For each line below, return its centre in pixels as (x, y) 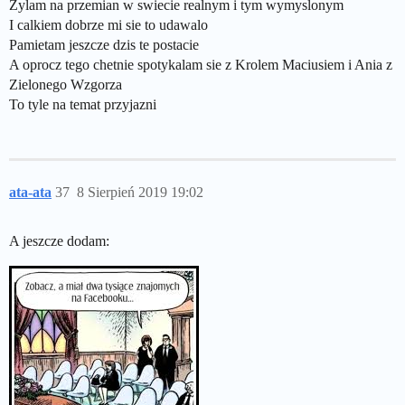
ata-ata (30, 192)
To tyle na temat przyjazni (83, 104)
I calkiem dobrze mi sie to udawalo (108, 25)
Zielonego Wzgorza (66, 85)
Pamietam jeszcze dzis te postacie (104, 45)
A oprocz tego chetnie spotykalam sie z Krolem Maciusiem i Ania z (201, 65)
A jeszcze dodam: (59, 241)
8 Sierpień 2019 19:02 (140, 192)
